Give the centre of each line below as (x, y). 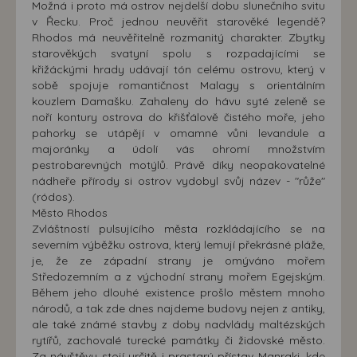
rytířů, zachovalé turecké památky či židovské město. (178, 340)
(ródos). (53, 197)
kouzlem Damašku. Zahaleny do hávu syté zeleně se (178, 101)
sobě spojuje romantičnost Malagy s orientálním (178, 85)
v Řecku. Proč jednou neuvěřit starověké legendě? (178, 22)
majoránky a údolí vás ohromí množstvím (178, 149)
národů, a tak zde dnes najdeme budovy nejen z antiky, (178, 308)
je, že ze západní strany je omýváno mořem (178, 261)
